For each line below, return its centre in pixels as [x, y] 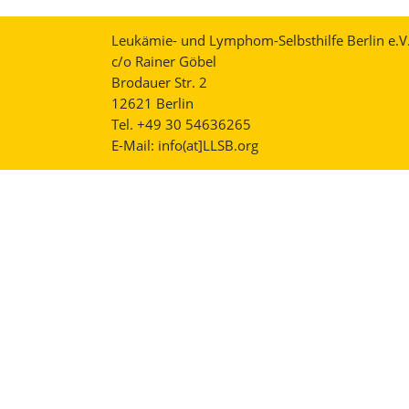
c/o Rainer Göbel [164, 61]
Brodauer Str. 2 [159, 82]
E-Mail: [135, 145]
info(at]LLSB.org [208, 145]
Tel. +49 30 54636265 [181, 124]
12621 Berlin [152, 103]
